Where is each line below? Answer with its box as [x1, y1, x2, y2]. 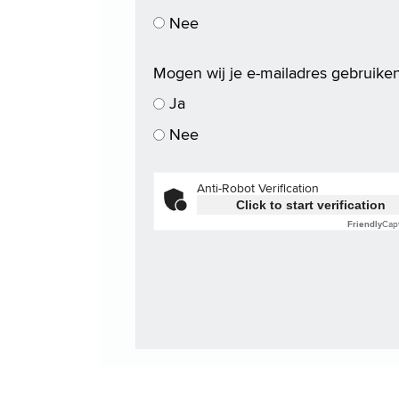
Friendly [347, 217, 382, 232]
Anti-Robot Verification [197, 179, 319, 198]
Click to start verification [236, 198, 386, 213]
